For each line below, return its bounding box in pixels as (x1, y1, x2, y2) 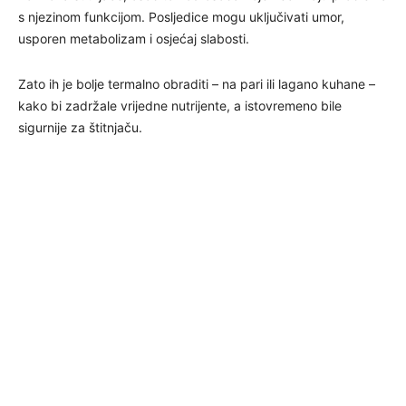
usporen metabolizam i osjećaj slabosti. (18, 30, 249, 46)
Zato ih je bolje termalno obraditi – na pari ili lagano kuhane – (18, 75, 375, 92)
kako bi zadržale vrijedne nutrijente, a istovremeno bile (18, 97, 342, 113)
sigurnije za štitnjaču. (18, 119, 142, 135)
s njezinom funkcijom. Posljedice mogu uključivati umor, (18, 8, 344, 24)
